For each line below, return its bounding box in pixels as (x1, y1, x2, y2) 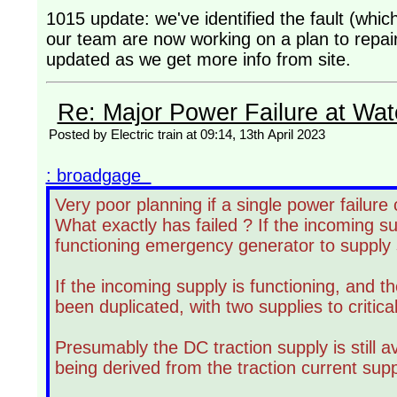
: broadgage (45, 165, 152, 185)
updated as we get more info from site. (45, 49, 351, 69)
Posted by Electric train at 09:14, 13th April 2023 (48, 126, 325, 142)
